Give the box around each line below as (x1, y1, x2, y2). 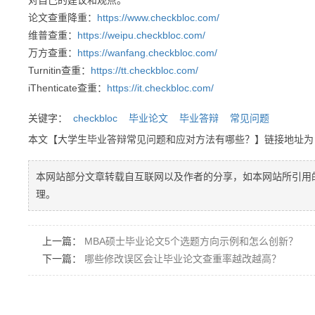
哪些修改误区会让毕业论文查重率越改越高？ (84, 253, 281, 264)
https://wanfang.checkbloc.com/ (77, 47, 217, 58)
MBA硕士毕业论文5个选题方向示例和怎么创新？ (84, 236, 298, 247)
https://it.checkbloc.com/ (107, 82, 214, 94)
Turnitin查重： (28, 65, 91, 76)
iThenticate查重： (28, 82, 107, 94)
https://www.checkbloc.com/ (97, 12, 219, 23)
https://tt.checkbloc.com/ (91, 65, 198, 76)
